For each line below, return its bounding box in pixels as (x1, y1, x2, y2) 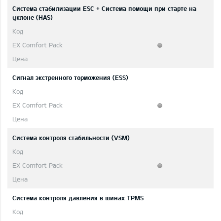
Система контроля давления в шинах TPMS (12, 194, 144, 202)
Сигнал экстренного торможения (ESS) (12, 74, 128, 82)
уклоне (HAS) (12, 13, 53, 22)
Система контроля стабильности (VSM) (12, 134, 130, 142)
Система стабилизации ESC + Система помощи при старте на (12, 4, 196, 13)
